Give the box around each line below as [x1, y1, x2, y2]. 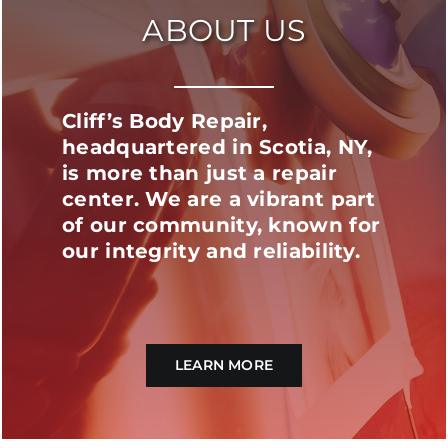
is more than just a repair [62, 160, 337, 185]
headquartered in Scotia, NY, [62, 134, 373, 159]
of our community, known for [62, 212, 381, 237]
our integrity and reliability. [62, 238, 360, 263]
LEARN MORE [174, 355, 274, 374]
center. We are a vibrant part [62, 186, 376, 211]
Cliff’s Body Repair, [62, 108, 268, 133]
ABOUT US [142, 11, 306, 49]
